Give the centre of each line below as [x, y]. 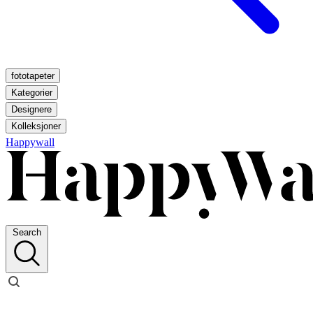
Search [27, 232]
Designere [31, 109]
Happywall [30, 142]
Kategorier [32, 93]
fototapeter [33, 76]
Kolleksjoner [36, 126]
